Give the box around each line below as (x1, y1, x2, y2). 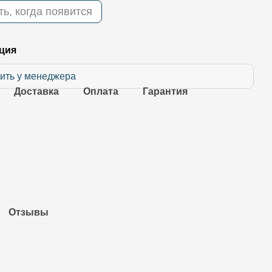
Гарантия (143, 86, 188, 97)
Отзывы (8, 206, 49, 217)
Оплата (83, 86, 119, 97)
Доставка (14, 86, 59, 97)
